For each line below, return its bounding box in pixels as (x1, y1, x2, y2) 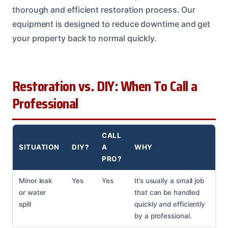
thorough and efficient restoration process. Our (12, 4, 196, 15)
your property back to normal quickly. (12, 33, 157, 43)
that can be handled (134, 188, 199, 196)
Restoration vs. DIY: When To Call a (12, 75, 197, 97)
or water (19, 188, 46, 196)
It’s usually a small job (134, 176, 205, 185)
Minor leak (19, 176, 52, 185)
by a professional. (134, 211, 192, 220)
